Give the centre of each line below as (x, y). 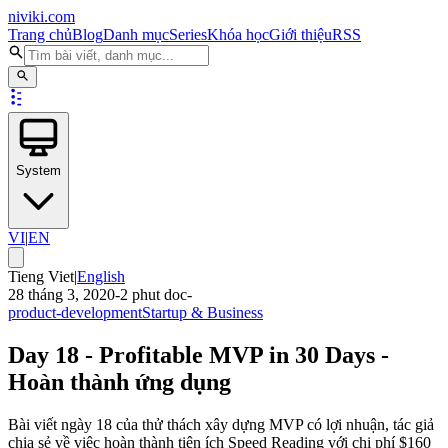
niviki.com (41, 16)
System (38, 171)
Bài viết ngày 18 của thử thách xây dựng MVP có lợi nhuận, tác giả (221, 425)
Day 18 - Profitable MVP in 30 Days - (198, 355)
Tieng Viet (41, 277)
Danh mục (136, 34)
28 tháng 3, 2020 (61, 295)
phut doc (157, 295)
